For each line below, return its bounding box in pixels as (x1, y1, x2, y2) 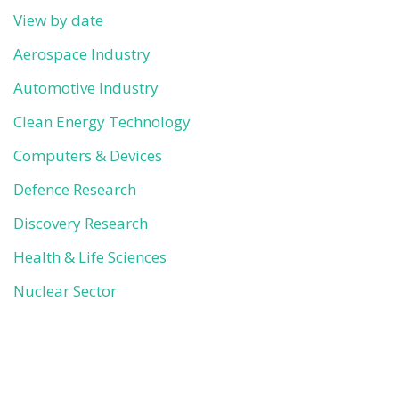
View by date (13, 10, 103, 30)
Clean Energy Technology (13, 111, 191, 132)
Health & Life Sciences (13, 247, 167, 267)
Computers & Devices (13, 145, 162, 166)
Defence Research (13, 179, 136, 199)
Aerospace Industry (13, 44, 151, 64)
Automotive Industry (13, 77, 159, 98)
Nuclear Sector (13, 281, 117, 301)
